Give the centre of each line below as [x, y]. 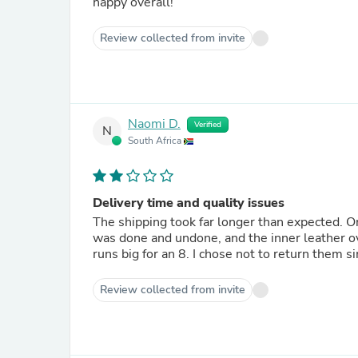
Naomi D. [154, 124]
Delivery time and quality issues [189, 203]
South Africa [156, 141]
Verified [208, 125]
